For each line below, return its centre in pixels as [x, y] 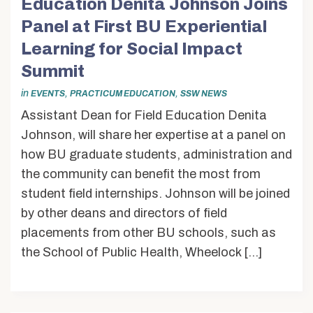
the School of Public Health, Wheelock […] [141, 252]
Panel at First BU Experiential [144, 26]
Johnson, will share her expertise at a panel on [153, 134]
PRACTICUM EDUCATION [123, 94]
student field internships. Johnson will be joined [155, 193]
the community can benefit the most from [141, 174]
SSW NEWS [204, 94]
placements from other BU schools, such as [148, 232]
